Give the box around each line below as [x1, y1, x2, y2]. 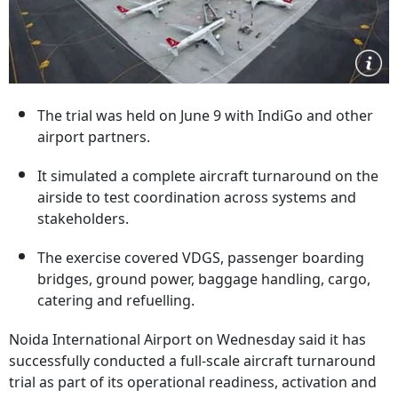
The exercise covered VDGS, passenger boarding [37, 248, 364, 267]
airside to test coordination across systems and [37, 187, 356, 207]
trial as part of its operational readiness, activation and [9, 372, 377, 392]
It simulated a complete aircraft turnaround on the [37, 166, 378, 186]
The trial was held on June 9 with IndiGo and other [37, 106, 373, 125]
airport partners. [37, 127, 150, 147]
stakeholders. [37, 209, 129, 228]
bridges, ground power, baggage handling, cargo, [37, 269, 370, 289]
